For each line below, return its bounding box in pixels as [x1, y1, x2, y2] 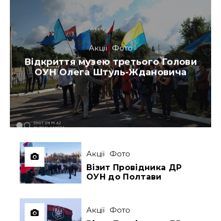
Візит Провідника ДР [86, 163, 182, 173]
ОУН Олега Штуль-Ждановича [34, 67, 187, 78]
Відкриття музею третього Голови [24, 56, 197, 68]
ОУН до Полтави [86, 172, 162, 182]
